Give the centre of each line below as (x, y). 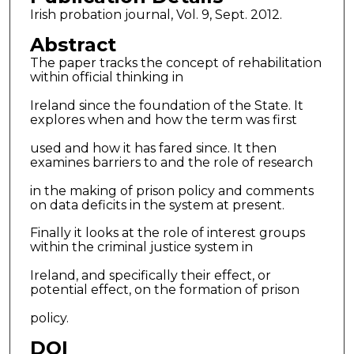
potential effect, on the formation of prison (164, 290)
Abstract (73, 44)
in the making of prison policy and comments (171, 190)
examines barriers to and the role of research (171, 162)
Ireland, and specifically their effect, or (150, 276)
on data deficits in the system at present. (157, 205)
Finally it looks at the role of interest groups (167, 233)
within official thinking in (106, 77)
